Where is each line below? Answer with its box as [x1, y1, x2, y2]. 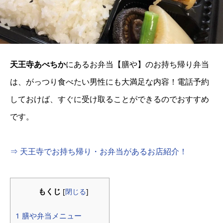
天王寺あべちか [10, 59, 66, 70]
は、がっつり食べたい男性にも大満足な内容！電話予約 [10, 76, 209, 88]
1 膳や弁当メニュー [15, 210, 82, 221]
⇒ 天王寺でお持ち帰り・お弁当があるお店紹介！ [10, 146, 187, 157]
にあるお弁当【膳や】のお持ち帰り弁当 [66, 59, 209, 70]
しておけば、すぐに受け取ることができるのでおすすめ [10, 94, 209, 105]
